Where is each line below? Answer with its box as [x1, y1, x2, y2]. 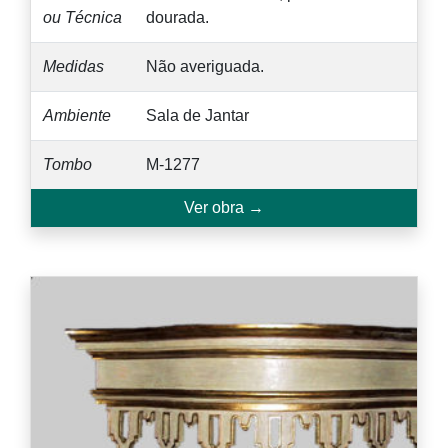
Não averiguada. [146, 57, 264, 75]
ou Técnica [43, 8, 122, 26]
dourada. [146, 8, 209, 26]
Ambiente [43, 106, 111, 124]
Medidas [43, 57, 104, 75]
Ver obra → [184, 198, 264, 216]
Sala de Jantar [146, 106, 249, 124]
